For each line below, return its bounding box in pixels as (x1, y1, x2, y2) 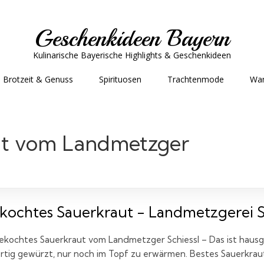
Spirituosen (98, 74, 141, 85)
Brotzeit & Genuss (2, 74, 73, 85)
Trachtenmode (167, 74, 224, 85)
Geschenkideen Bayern (34, 24, 230, 53)
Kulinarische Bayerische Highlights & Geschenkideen (33, 49, 231, 61)
